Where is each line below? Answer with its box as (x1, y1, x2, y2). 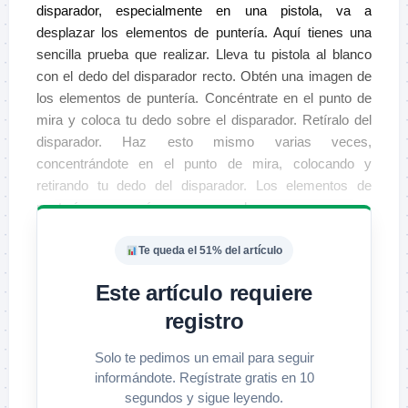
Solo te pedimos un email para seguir (94, 350, 314, 366)
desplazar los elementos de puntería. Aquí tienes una (36, 25, 372, 41)
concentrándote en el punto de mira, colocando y (36, 156, 372, 172)
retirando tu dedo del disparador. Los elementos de (36, 178, 372, 194)
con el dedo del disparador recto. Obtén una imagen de (36, 68, 372, 85)
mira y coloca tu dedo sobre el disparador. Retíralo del (36, 112, 372, 128)
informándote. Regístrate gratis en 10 (94, 370, 314, 386)
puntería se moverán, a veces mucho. (36, 199, 262, 216)
